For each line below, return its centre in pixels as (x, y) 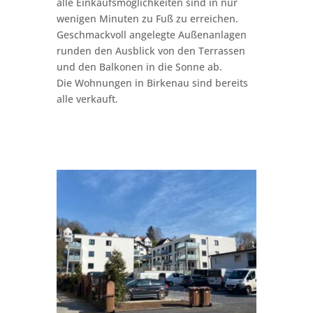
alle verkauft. (87, 99)
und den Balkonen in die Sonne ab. (139, 67)
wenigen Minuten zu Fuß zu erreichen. (147, 19)
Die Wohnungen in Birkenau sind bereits (152, 83)
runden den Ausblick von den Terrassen (151, 51)
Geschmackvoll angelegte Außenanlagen (151, 35)
